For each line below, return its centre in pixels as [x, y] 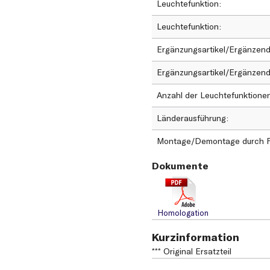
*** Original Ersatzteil [192, 252]
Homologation [183, 213]
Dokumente [180, 166]
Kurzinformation [196, 237]
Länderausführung [193, 118]
